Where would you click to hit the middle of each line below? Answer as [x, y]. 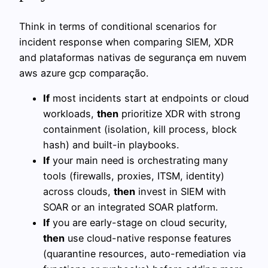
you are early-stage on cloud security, [138, 223]
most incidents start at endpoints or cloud [149, 98]
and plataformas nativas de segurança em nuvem [133, 57]
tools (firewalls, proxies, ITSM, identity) [134, 176]
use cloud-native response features [148, 238]
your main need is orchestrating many [139, 161]
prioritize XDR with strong [179, 114]
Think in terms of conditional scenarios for [118, 26]
